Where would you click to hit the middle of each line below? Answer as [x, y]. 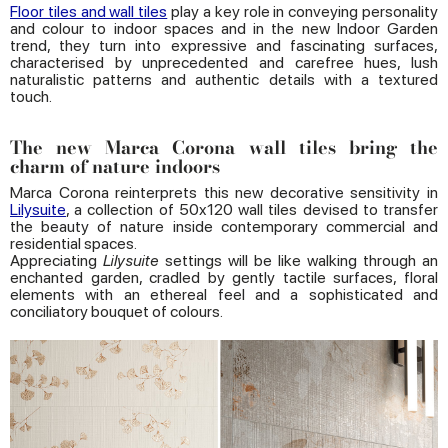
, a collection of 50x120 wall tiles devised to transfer [252, 210]
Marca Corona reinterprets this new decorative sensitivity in [224, 193]
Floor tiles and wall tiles [89, 12]
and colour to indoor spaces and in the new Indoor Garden [224, 29]
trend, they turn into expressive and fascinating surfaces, [224, 46]
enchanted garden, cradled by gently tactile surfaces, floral [224, 278]
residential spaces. [75, 244]
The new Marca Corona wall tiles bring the [224, 148]
